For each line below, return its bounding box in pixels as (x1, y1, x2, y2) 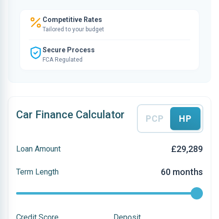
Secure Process (43, 46, 95, 54)
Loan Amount (16, 144, 61, 153)
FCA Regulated (43, 56, 83, 63)
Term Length (16, 167, 59, 176)
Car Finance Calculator (16, 109, 125, 121)
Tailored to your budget (43, 26, 104, 33)
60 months (161, 167, 203, 177)
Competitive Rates (43, 16, 102, 23)
